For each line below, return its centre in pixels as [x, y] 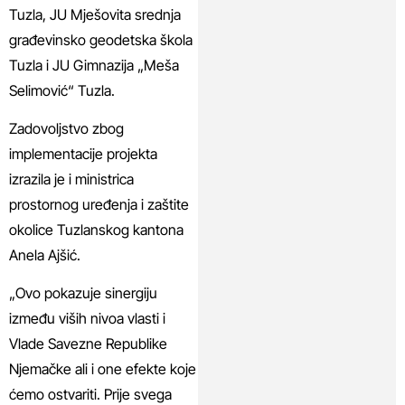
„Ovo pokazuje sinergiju [83, 293]
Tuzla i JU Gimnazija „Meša [94, 65]
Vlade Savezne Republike [88, 344]
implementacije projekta [83, 154]
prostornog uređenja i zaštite [99, 205]
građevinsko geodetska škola [101, 39]
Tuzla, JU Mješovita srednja [95, 14]
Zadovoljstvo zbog [66, 129]
